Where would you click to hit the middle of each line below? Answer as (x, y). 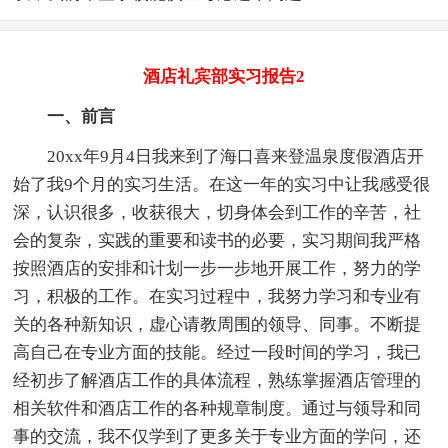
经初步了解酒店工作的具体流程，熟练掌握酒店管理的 (217, 380)
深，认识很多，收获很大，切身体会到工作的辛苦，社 (217, 212)
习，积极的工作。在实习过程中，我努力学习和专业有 (217, 296)
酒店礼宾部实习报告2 (224, 76)
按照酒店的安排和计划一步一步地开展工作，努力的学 (217, 268)
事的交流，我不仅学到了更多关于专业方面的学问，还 (217, 436)
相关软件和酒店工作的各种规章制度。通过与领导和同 (217, 408)
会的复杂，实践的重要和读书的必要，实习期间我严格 (217, 240)
